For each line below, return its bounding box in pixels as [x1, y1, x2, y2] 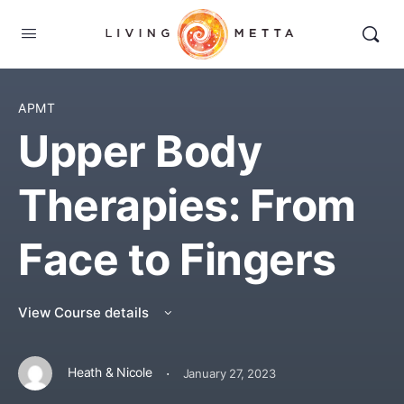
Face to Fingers [18, 233, 336, 286]
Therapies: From [18, 179, 356, 232]
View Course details [18, 304, 152, 321]
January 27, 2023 [182, 365, 276, 381]
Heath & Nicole [68, 364, 152, 381]
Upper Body [18, 124, 262, 178]
